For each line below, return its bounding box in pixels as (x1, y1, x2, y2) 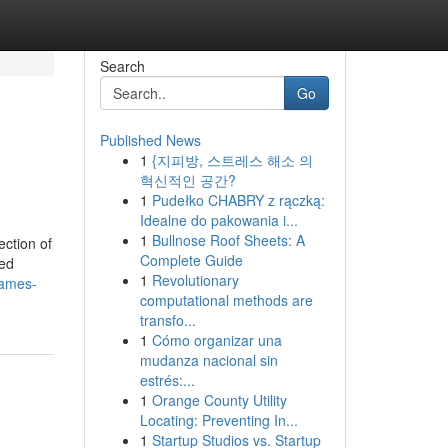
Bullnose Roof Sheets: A (151, 230, 305, 250)
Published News (99, 130, 201, 150)
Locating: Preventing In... (139, 410, 298, 430)
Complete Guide (139, 250, 243, 270)
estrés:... (139, 370, 195, 390)
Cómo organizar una (151, 330, 282, 350)
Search (99, 56, 145, 76)
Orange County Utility (151, 390, 287, 410)
